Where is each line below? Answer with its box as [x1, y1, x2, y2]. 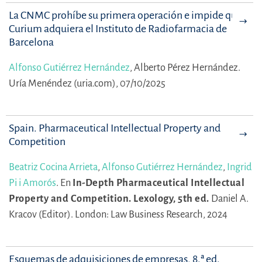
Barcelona [9, 36, 54, 49]
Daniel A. [211, 193, 249, 205]
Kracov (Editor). [9, 209, 75, 220]
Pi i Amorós [9, 177, 56, 189]
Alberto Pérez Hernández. [134, 62, 240, 74]
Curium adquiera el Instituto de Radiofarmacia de [9, 23, 227, 35]
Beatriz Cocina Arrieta [9, 161, 98, 173]
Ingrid [227, 161, 252, 173]
